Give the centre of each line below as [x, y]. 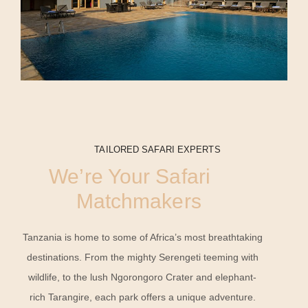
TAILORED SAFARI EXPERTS [157, 149]
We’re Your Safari [139, 176]
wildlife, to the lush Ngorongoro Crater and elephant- [143, 277]
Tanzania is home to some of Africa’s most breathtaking [142, 237]
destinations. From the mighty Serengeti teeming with [142, 257]
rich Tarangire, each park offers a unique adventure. [142, 297]
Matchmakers [139, 201]
